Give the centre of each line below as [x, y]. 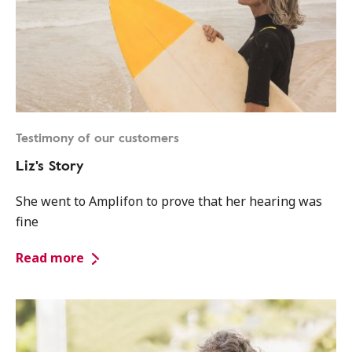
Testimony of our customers [97, 137]
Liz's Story [49, 165]
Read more [50, 258]
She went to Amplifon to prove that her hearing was [169, 201]
